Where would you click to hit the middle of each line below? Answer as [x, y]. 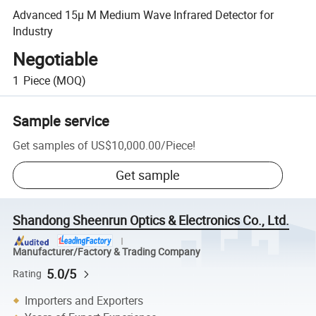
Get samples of [51, 145]
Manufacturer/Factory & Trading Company [107, 251]
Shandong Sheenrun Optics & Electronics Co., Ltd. [151, 220]
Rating [28, 273]
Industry [33, 31]
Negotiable [55, 59]
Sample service [61, 121]
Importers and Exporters [84, 300]
